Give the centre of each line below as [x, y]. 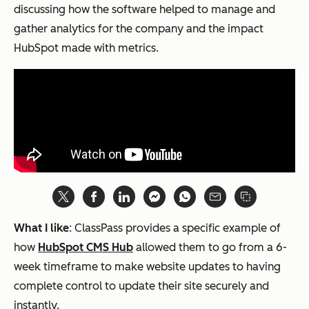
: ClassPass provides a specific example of [175, 228]
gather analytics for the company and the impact [139, 29]
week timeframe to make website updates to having [147, 267]
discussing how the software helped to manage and [144, 10]
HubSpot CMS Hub [86, 248]
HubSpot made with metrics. [86, 48]
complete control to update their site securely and [141, 286]
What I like [41, 228]
